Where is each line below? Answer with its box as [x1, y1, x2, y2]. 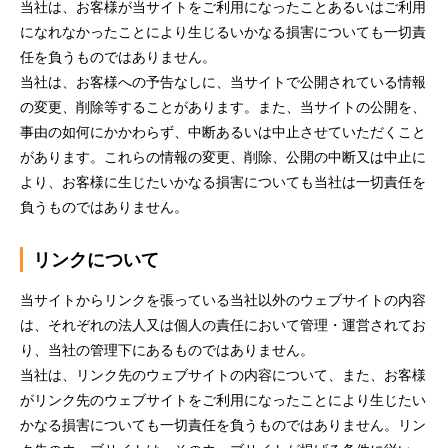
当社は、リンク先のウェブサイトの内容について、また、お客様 [20, 365, 426, 385]
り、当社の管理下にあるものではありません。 [20, 340, 314, 360]
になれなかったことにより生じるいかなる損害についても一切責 [20, 22, 426, 42]
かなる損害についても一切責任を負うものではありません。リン [20, 415, 426, 435]
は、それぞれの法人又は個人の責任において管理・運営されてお [20, 315, 426, 335]
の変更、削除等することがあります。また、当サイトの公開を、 [20, 97, 426, 117]
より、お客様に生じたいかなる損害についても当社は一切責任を [20, 172, 426, 192]
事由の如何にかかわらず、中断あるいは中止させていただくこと [20, 122, 426, 142]
